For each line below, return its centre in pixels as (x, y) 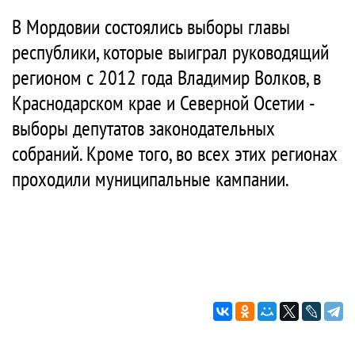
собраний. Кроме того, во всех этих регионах (175, 153)
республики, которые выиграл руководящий (170, 52)
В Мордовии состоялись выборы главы (151, 27)
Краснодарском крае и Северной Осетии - (163, 103)
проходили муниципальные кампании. (151, 179)
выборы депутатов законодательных (143, 128)
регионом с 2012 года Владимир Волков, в (166, 77)
